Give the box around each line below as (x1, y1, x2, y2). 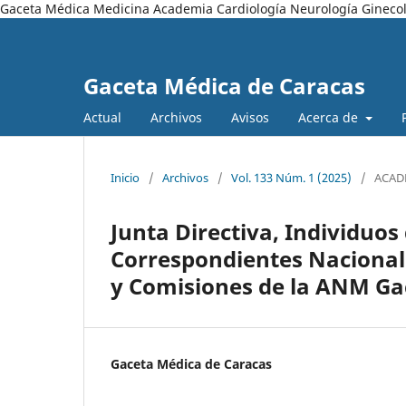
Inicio (111, 169, 140, 186)
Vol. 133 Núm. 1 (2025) (231, 169, 352, 186)
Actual (83, 108, 121, 126)
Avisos (231, 108, 269, 126)
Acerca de (298, 108, 362, 126)
